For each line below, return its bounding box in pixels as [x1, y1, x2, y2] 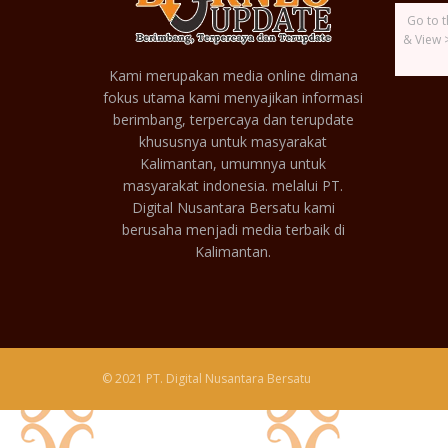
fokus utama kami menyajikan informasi [103, 87, 364, 107]
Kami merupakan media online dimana [108, 65, 358, 85]
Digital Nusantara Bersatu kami [131, 197, 335, 217]
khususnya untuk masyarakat [139, 131, 328, 151]
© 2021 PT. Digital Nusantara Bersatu [102, 370, 311, 387]
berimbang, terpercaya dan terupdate [112, 109, 354, 129]
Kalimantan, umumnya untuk [140, 153, 327, 173]
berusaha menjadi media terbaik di [121, 219, 345, 239]
